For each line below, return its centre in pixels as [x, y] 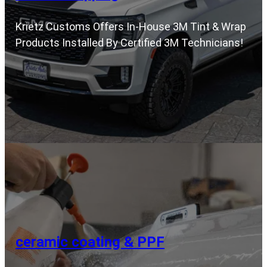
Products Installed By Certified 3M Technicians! [129, 43]
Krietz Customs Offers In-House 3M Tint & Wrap [131, 27]
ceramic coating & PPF [90, 242]
